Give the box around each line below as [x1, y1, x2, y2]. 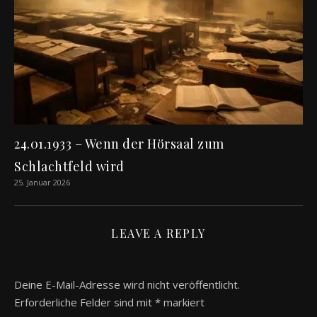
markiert [161, 294, 204, 309]
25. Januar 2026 [14, 176, 70, 188]
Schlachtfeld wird [14, 157, 125, 175]
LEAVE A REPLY [111, 225, 206, 241]
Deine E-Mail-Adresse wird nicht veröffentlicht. [14, 277, 240, 292]
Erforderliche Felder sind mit [14, 294, 155, 309]
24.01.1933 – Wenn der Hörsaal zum [14, 134, 224, 152]
